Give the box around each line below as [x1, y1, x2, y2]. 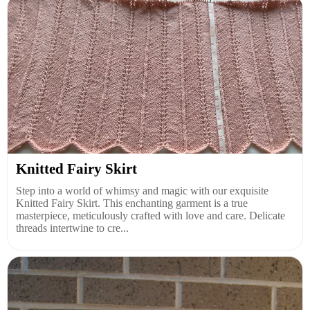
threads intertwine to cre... [16, 221, 129, 234]
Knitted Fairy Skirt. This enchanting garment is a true [16, 197, 248, 209]
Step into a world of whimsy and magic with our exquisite [16, 184, 268, 197]
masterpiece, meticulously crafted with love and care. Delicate [16, 209, 285, 221]
